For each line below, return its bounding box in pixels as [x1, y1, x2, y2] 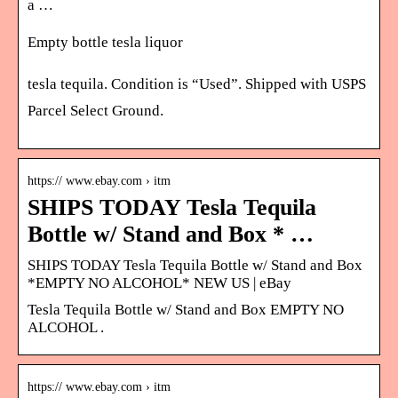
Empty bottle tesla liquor [28, 33, 183, 51]
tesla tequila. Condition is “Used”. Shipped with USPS [28, 75, 366, 92]
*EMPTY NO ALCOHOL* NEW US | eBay [28, 274, 291, 291]
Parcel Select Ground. [28, 101, 163, 119]
